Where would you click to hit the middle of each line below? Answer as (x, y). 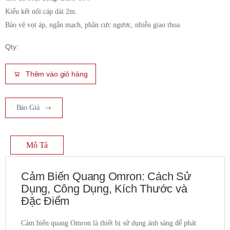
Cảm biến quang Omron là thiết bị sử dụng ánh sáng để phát (109, 223)
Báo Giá (28, 108)
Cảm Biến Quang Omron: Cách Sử (106, 176)
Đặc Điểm (45, 201)
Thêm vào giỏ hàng (56, 74)
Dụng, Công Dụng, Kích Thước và (104, 189)
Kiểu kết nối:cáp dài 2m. (41, 12)
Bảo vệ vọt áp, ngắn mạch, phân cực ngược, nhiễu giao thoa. (93, 25)
